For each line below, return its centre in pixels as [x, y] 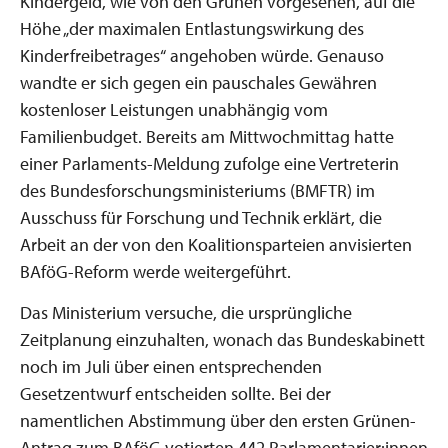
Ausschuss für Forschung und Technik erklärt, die [201, 217]
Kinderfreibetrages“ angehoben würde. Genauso [202, 55]
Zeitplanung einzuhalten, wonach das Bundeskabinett [222, 339]
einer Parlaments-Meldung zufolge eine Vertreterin [209, 163]
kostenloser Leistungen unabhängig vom [174, 109]
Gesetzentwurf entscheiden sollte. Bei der [175, 393]
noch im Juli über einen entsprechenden [171, 366]
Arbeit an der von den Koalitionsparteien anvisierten [216, 244]
